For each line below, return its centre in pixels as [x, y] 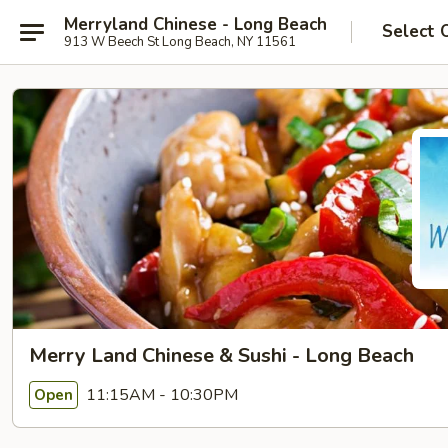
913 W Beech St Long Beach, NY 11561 [180, 41]
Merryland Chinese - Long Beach [195, 24]
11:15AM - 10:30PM [160, 394]
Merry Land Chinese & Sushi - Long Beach [221, 355]
